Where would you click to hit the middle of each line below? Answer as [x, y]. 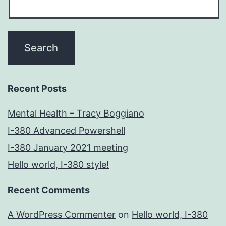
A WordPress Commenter [62, 215]
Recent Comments [49, 190]
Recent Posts [37, 89]
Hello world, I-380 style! [58, 165]
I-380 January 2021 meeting [68, 148]
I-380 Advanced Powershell [66, 131]
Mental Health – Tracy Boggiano [76, 114]
